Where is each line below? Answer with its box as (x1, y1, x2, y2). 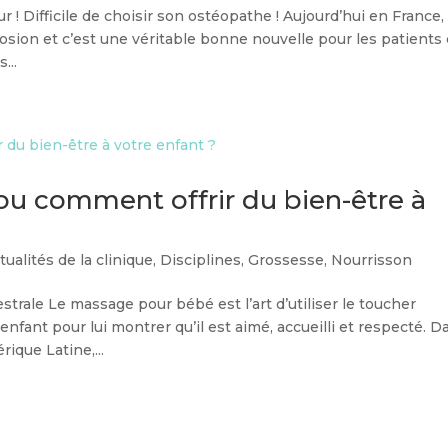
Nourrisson (331, 251, 413, 269)
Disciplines (160, 251, 242, 269)
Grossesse (248, 251, 325, 269)
